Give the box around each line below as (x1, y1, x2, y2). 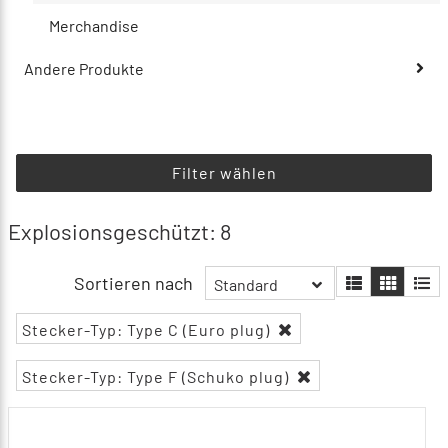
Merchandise (49, 16, 139, 36)
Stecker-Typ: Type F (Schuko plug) (22, 367, 294, 387)
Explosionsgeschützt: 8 (8, 218, 231, 245)
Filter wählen (171, 163, 277, 183)
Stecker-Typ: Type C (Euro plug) (22, 320, 275, 340)
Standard (214, 275, 278, 295)
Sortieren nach (74, 271, 193, 294)
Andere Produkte (24, 59, 144, 79)
